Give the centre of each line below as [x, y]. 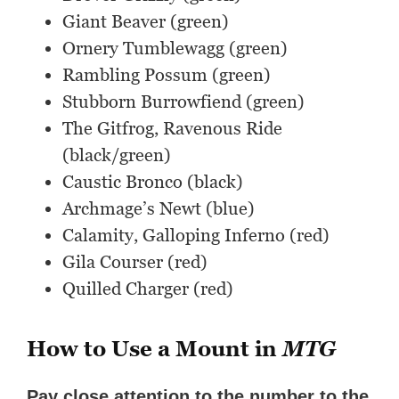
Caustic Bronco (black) [153, 182]
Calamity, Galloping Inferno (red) [196, 236]
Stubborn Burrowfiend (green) [184, 102]
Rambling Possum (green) [167, 75]
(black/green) [117, 155]
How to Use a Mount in [155, 349]
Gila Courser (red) [135, 262]
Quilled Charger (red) [148, 289]
